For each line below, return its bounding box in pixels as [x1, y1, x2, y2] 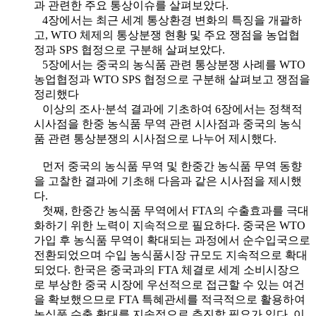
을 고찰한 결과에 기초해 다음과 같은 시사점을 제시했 [34, 174, 302, 187]
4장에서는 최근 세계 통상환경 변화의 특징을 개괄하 [34, 13, 302, 26]
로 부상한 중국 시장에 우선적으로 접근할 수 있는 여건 [34, 278, 305, 291]
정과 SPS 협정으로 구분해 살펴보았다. [34, 43, 225, 56]
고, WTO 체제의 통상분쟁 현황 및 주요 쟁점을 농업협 [34, 28, 300, 41]
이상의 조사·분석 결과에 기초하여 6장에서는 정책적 [34, 102, 303, 115]
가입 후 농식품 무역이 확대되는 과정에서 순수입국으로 [34, 233, 310, 246]
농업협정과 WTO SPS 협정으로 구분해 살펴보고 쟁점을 [34, 73, 310, 85]
